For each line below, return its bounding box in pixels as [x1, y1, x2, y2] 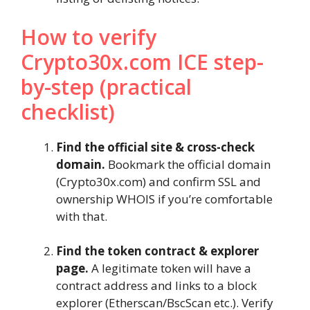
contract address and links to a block [56, 277, 257, 294]
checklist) [21, 97, 115, 126]
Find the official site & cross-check [56, 138, 255, 155]
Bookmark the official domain [105, 156, 271, 172]
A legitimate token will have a [89, 260, 251, 277]
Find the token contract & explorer [56, 243, 259, 259]
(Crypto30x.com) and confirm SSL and [56, 173, 261, 190]
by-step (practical [21, 72, 192, 101]
